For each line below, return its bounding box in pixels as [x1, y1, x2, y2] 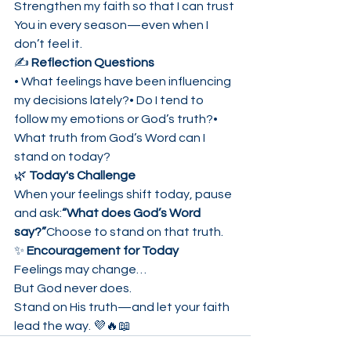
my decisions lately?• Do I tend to [14, 94, 206, 107]
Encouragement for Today [27, 244, 179, 257]
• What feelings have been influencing [14, 75, 233, 88]
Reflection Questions [31, 56, 154, 69]
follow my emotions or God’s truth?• [14, 113, 220, 125]
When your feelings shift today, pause [14, 188, 234, 201]
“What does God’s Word [62, 207, 203, 219]
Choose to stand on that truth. [46, 226, 223, 238]
